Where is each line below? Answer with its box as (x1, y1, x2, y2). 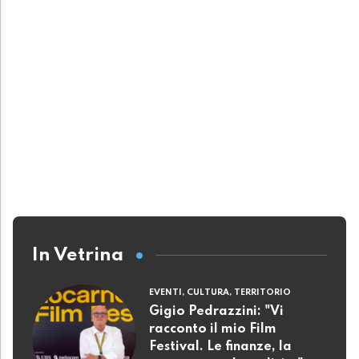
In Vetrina (32, 245, 123, 264)
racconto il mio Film (149, 323, 276, 337)
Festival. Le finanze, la (149, 341, 292, 354)
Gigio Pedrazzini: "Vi (149, 305, 284, 319)
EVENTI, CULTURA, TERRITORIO (149, 288, 291, 297)
